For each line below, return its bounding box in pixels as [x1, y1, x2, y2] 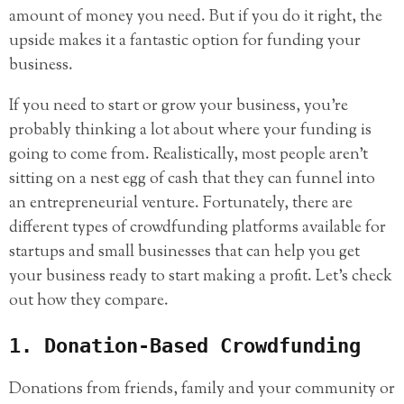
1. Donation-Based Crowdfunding [9, 334, 361, 357]
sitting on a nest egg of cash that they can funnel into [9, 168, 375, 192]
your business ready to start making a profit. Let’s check [9, 265, 392, 289]
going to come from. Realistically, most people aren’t [9, 143, 368, 168]
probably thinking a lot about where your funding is [9, 119, 372, 143]
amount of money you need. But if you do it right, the [9, 5, 382, 30]
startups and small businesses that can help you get [9, 241, 360, 265]
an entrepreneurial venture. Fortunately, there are [9, 192, 353, 216]
